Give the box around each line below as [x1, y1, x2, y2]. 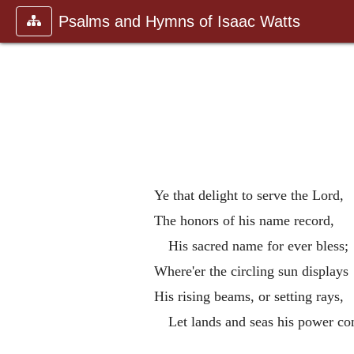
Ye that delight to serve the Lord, [153, 186, 344, 203]
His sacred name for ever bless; [168, 237, 348, 254]
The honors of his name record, [153, 212, 334, 228]
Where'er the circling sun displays [153, 262, 348, 279]
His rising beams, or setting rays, [153, 288, 344, 304]
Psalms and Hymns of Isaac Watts [58, 13, 300, 30]
